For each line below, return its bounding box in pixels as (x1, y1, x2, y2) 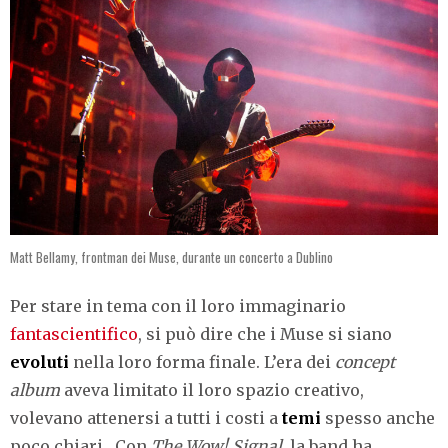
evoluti (10, 351, 73, 372)
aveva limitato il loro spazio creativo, (60, 379, 364, 400)
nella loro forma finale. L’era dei (73, 351, 335, 372)
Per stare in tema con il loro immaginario (10, 295, 346, 316)
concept (335, 351, 395, 372)
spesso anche (325, 407, 435, 428)
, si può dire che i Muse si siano (138, 323, 392, 344)
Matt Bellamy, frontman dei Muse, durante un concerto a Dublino (10, 246, 333, 267)
